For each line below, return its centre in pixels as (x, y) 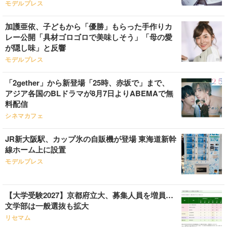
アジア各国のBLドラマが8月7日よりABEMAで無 (89, 93)
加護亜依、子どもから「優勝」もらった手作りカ (89, 26)
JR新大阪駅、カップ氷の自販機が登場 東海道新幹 (91, 139)
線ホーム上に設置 (35, 149)
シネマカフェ (24, 116)
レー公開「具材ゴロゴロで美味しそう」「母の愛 (89, 37)
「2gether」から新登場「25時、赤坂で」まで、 (87, 83)
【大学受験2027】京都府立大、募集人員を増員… (89, 195)
